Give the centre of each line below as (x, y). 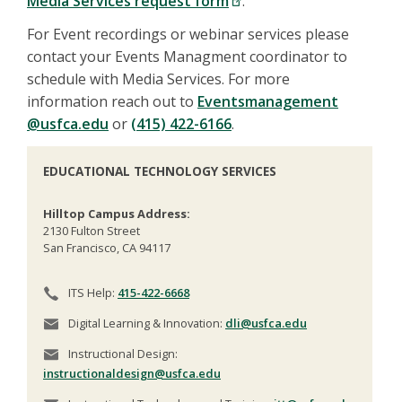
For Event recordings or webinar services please (188, 35)
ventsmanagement (271, 102)
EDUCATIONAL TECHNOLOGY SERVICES (160, 171)
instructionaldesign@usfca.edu (132, 373)
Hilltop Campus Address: (117, 213)
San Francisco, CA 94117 (107, 247)
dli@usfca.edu (266, 323)
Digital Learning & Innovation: (145, 323)
